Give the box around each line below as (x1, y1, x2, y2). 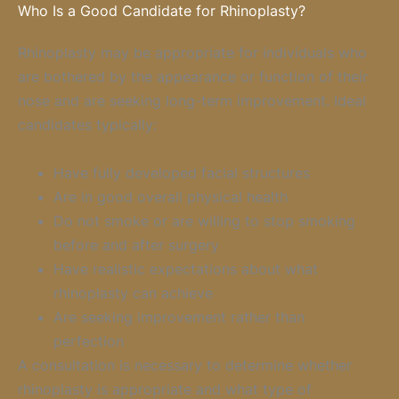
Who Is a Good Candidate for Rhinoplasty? (18, 2, 305, 20)
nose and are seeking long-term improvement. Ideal (18, 92, 366, 110)
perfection (53, 331, 124, 350)
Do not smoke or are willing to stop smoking (53, 211, 355, 230)
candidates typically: (18, 116, 157, 134)
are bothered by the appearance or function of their (18, 68, 368, 86)
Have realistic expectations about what (53, 259, 318, 278)
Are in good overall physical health (53, 187, 288, 206)
